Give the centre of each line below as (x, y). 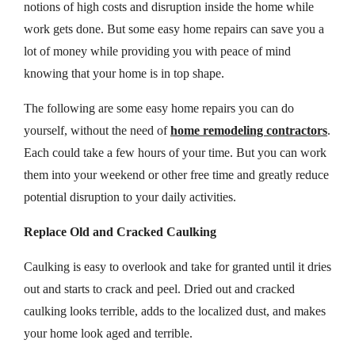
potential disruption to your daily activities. (130, 197)
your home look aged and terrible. (108, 333)
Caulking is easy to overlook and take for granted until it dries (177, 266)
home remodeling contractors (249, 130)
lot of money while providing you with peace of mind (157, 51)
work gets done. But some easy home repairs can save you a (174, 29)
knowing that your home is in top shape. (124, 73)
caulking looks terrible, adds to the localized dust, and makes (175, 311)
